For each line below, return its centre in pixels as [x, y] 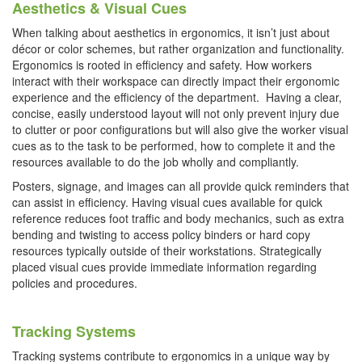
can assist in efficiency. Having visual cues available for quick [167, 202]
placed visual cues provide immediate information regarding [164, 266]
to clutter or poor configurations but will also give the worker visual [180, 129]
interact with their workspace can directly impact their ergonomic [176, 80]
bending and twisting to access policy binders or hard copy [161, 234]
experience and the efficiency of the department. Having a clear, [177, 97]
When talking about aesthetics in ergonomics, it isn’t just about [171, 32]
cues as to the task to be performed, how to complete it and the [174, 145]
